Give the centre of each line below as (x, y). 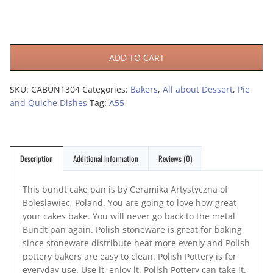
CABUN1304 (55, 90)
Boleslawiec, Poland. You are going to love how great (129, 203)
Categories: (106, 90)
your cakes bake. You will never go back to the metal (129, 216)
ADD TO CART (136, 58)
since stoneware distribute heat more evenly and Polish (136, 243)
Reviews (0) (175, 159)
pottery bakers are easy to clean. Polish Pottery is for (129, 257)
